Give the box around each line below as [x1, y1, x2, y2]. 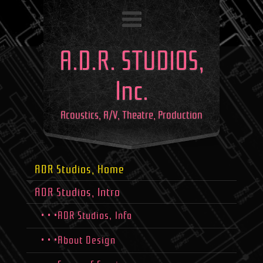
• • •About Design [41, 234, 116, 247]
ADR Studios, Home [34, 163, 124, 176]
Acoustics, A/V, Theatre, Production [60, 109, 203, 122]
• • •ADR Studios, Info [41, 210, 132, 222]
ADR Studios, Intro [34, 186, 120, 199]
